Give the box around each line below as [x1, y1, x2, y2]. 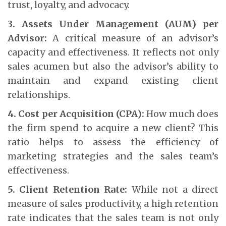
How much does [146, 107, 219, 120]
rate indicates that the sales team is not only [8, 211, 218, 223]
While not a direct [131, 183, 219, 195]
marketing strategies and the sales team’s [8, 150, 218, 162]
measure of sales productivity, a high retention [8, 197, 218, 209]
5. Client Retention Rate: [8, 183, 132, 195]
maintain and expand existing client [8, 74, 218, 86]
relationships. [8, 88, 70, 100]
